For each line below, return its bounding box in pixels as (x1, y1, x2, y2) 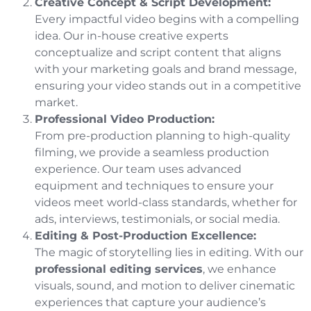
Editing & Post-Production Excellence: (35, 229, 256, 243)
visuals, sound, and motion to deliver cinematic (35, 279, 295, 293)
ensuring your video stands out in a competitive (35, 79, 301, 93)
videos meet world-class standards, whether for (35, 196, 297, 210)
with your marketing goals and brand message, (35, 62, 296, 76)
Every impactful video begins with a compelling (35, 12, 299, 26)
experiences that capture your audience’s (35, 296, 266, 310)
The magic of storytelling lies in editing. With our (35, 246, 303, 260)
